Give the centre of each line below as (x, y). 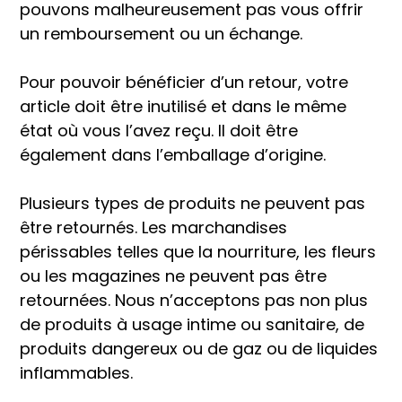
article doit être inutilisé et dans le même (183, 106)
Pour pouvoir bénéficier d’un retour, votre (184, 82)
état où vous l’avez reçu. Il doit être (159, 131)
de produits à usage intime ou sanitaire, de (192, 324)
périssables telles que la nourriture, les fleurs (198, 252)
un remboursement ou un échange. (161, 34)
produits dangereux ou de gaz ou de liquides (199, 349)
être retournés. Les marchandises (153, 227)
